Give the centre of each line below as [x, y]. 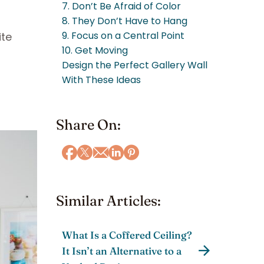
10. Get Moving [95, 50]
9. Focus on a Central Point [123, 36]
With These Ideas [101, 80]
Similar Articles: [108, 201]
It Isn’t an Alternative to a [122, 251]
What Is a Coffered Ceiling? [127, 235]
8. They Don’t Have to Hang [125, 21]
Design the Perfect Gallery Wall [135, 65]
